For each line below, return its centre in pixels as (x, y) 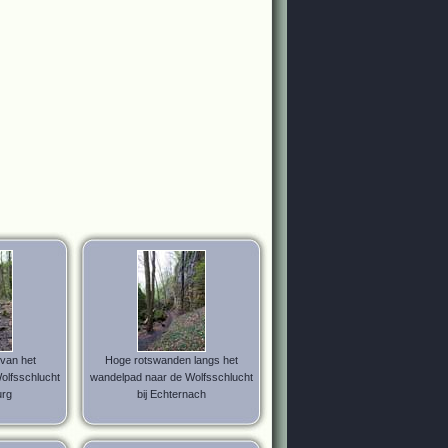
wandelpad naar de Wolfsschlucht (171, 377)
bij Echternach (171, 394)
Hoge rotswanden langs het (171, 360)
